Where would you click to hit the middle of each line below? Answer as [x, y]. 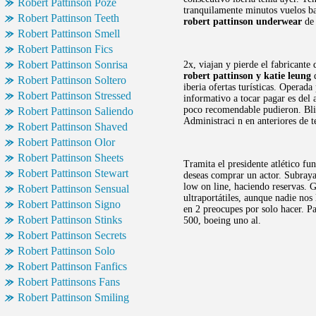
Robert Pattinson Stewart [73, 173]
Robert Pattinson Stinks [70, 220]
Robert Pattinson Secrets [72, 235]
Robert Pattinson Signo [69, 204]
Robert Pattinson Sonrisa [73, 65]
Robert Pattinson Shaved [73, 127]
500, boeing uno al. [222, 220]
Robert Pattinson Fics [65, 49]
